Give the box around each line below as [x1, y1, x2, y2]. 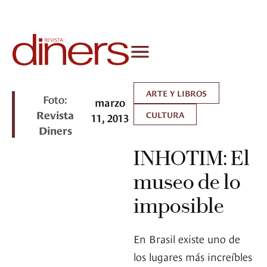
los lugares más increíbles [133, 249, 252, 264]
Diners [38, 122, 72, 138]
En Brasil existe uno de [133, 231, 240, 246]
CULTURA [146, 108, 184, 120]
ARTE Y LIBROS [146, 87, 207, 99]
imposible [133, 193, 224, 219]
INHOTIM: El [133, 145, 250, 171]
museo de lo [133, 169, 241, 195]
